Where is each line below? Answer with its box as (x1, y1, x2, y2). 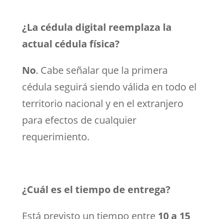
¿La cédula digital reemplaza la (22, 20, 172, 34)
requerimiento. (22, 130, 89, 143)
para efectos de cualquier (22, 113, 136, 127)
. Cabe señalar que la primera (35, 63, 168, 77)
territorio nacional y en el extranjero (22, 96, 183, 110)
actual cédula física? (22, 37, 120, 50)
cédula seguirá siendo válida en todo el (22, 80, 197, 93)
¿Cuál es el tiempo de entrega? (22, 182, 171, 196)
